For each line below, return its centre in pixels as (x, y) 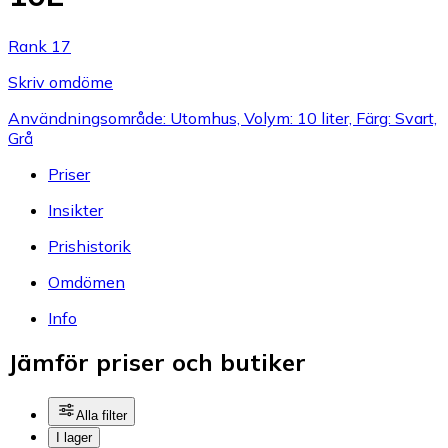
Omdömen (86, 281)
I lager (74, 438)
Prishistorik (89, 245)
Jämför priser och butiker (157, 362)
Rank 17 (39, 45)
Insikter (75, 209)
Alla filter (101, 416)
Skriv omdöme (60, 81)
